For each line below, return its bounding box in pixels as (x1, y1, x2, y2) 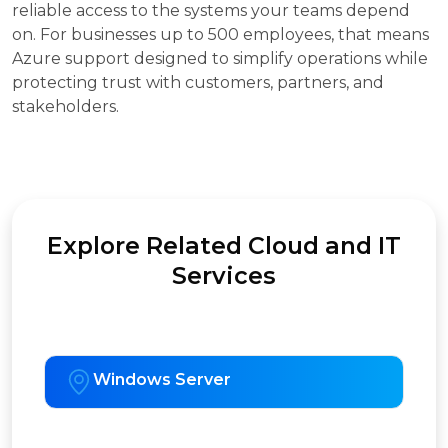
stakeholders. (12, 97, 119, 117)
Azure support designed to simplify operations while (12, 49, 428, 69)
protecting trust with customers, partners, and (12, 73, 384, 93)
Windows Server (93, 370, 231, 390)
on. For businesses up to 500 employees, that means (12, 25, 429, 45)
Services (172, 261, 276, 291)
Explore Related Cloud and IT (47, 231, 401, 261)
